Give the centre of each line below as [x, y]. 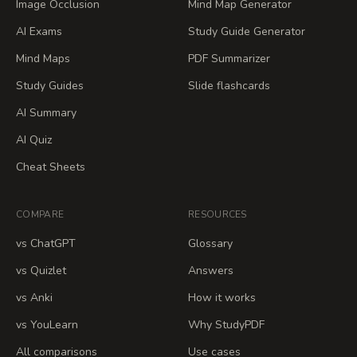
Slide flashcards [229, 86]
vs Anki [34, 298]
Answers [211, 271]
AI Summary [46, 113]
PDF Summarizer [229, 59]
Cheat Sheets [51, 167]
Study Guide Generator [247, 31]
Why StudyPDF [226, 325]
